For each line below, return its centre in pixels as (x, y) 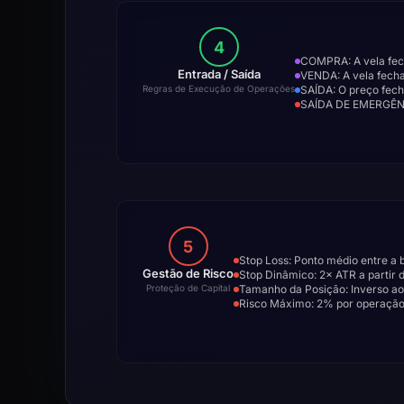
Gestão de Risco (188, 273)
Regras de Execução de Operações (219, 88)
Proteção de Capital (188, 288)
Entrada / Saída (219, 74)
